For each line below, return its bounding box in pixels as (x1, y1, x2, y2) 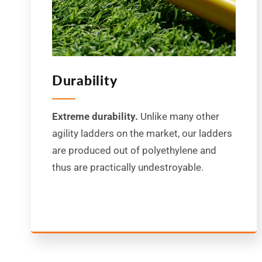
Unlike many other (137, 111, 219, 123)
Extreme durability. (51, 111, 138, 123)
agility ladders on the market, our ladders (51, 127, 232, 140)
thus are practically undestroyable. (51, 161, 204, 174)
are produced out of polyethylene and (51, 144, 216, 157)
